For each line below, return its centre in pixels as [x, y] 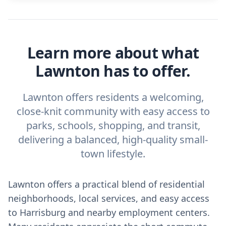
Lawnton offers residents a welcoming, [113, 97]
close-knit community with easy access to [113, 111]
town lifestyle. [113, 154]
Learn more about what [113, 53]
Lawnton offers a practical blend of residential [106, 184]
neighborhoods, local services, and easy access [109, 198]
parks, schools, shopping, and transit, [113, 125]
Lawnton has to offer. [113, 71]
